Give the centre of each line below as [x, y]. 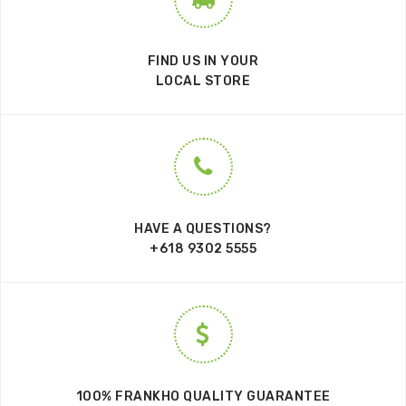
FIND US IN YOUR [203, 61]
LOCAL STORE [203, 81]
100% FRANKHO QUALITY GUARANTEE [203, 396]
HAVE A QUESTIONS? [203, 228]
